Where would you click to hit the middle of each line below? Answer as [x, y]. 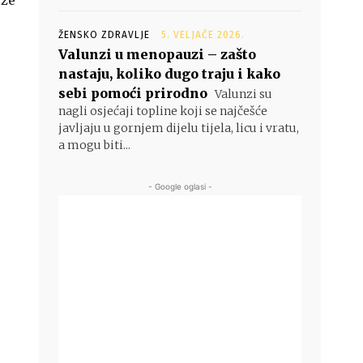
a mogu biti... [94, 145]
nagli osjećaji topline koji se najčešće [163, 111]
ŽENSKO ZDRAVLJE [104, 35]
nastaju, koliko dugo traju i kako [169, 74]
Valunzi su [242, 94]
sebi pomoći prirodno [133, 93]
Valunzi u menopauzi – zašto [157, 54]
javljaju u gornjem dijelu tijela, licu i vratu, [179, 128]
